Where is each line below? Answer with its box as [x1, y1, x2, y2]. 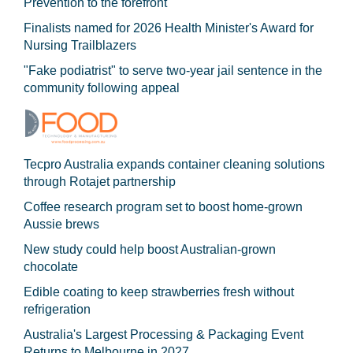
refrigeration [24, 303, 91, 316]
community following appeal [24, 81, 180, 95]
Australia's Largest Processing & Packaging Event [24, 328, 303, 341]
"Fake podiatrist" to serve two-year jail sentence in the [24, 64, 322, 77]
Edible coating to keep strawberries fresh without [24, 285, 294, 299]
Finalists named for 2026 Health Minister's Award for [24, 21, 314, 35]
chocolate [24, 260, 78, 273]
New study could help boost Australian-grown [24, 243, 276, 256]
